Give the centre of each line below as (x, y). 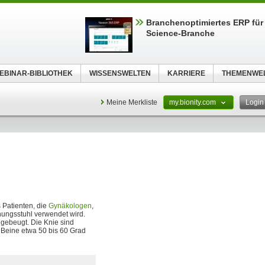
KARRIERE (186, 73)
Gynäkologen (70, 206)
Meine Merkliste (132, 102)
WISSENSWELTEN (120, 73)
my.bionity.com (193, 102)
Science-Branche (180, 33)
